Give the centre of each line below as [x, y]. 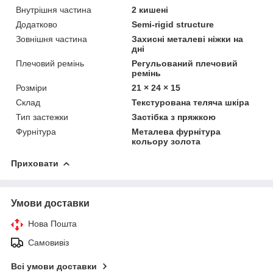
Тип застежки [42, 117]
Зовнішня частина [51, 39]
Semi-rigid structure [173, 24]
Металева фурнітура [176, 131]
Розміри [31, 87]
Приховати [35, 163]
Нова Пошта [52, 223]
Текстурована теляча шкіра [191, 102]
